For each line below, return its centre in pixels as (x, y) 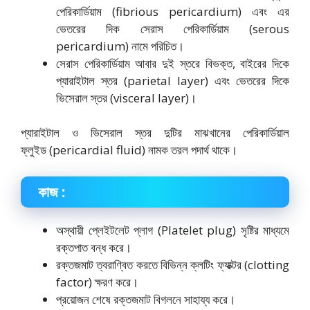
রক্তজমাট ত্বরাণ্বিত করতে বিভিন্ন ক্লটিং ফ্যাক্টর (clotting (173, 264)
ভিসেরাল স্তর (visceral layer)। (126, 98)
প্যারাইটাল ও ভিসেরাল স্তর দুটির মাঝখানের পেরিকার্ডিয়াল (155, 133)
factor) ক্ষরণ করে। (97, 282)
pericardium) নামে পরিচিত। (120, 46)
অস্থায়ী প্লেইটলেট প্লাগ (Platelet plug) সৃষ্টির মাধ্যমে (173, 230)
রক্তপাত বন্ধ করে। (94, 247)
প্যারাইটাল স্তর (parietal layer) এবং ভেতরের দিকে (173, 80)
